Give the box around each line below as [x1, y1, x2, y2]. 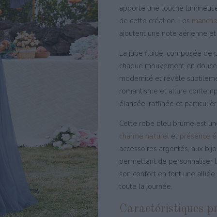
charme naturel [119, 131, 169, 141]
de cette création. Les [119, 16, 192, 26]
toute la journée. [119, 182, 172, 191]
